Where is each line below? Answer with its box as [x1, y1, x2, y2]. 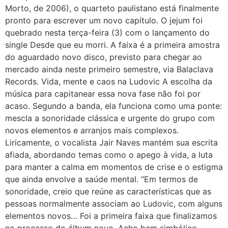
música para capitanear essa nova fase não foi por [5, 89, 201, 99]
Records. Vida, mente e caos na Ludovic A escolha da [5, 76, 212, 87]
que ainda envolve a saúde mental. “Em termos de [5, 174, 198, 185]
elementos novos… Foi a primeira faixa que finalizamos [5, 211, 217, 221]
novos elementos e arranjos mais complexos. [5, 125, 179, 136]
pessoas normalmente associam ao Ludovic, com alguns [5, 198, 222, 209]
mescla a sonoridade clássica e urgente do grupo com [5, 113, 215, 124]
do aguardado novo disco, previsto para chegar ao [5, 52, 202, 63]
